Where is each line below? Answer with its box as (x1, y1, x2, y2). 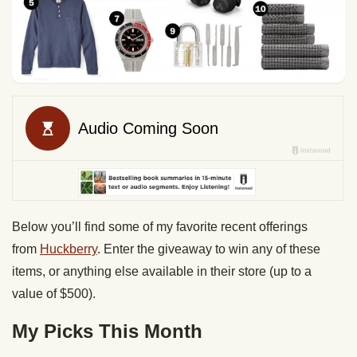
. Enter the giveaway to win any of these (97, 241, 320, 256)
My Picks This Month (12, 320, 202, 342)
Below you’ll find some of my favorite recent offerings (12, 219, 308, 233)
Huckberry (40, 241, 97, 256)
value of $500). (12, 286, 96, 300)
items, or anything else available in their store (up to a (12, 264, 312, 278)
